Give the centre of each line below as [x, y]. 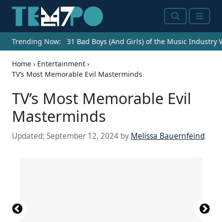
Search [185, 22]
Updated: [29, 136]
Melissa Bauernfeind [168, 136]
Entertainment [61, 64]
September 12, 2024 [83, 136]
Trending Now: [36, 42]
